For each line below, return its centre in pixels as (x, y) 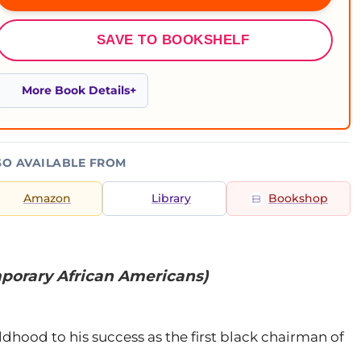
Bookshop (298, 198)
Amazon (47, 198)
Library (171, 198)
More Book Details (76, 90)
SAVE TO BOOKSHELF (173, 40)
